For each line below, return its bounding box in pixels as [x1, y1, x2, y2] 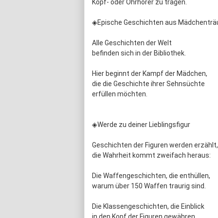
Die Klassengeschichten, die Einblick [92, 202, 204, 211]
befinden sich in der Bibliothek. [92, 49, 186, 57]
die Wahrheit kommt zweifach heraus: [92, 151, 211, 160]
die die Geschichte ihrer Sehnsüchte [92, 80, 205, 88]
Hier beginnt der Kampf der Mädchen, [92, 70, 207, 78]
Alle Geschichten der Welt [92, 39, 172, 47]
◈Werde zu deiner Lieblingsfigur [92, 121, 190, 129]
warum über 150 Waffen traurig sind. [92, 182, 206, 190]
